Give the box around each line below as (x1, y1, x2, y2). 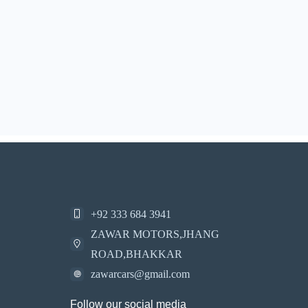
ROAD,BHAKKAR (91, 248, 182, 260)
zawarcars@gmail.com (91, 268, 190, 280)
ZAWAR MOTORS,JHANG (91, 228, 219, 240)
